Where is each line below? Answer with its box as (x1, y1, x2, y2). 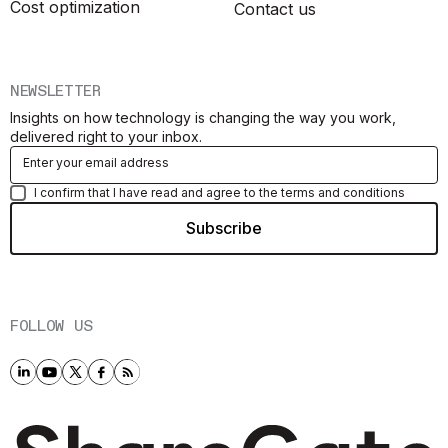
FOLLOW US (10, 315, 94, 337)
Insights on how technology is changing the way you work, (10, 108, 396, 126)
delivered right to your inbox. (10, 127, 202, 145)
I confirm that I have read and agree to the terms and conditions (34, 184, 405, 200)
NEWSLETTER (10, 80, 101, 102)
